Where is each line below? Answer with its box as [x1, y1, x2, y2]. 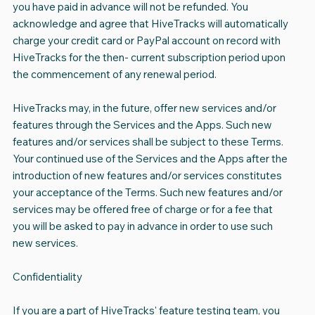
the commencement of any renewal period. [12, 67, 217, 82]
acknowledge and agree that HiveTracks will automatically [12, 17, 288, 31]
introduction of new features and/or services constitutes [12, 169, 282, 183]
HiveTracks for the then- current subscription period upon [12, 51, 285, 65]
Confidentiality [12, 270, 82, 284]
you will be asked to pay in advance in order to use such [12, 219, 273, 233]
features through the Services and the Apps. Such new [12, 118, 272, 132]
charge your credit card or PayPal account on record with [12, 34, 281, 48]
